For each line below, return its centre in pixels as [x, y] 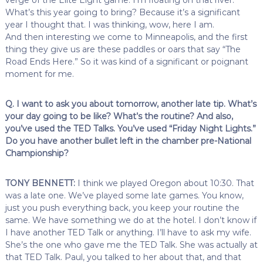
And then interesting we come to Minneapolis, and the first [126, 37]
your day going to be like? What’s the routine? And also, [119, 116]
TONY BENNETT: [40, 183]
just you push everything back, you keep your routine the [122, 208]
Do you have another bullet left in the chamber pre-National [128, 141]
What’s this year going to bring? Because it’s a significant [122, 12]
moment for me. [39, 74]
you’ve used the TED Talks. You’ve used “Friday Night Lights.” [130, 128]
